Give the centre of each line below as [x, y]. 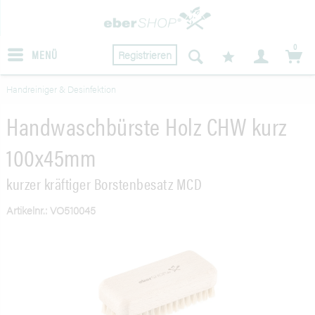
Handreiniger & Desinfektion [62, 89]
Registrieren [145, 54]
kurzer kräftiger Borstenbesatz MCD [104, 184]
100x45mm [51, 157]
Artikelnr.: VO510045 [51, 210]
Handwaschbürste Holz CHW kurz [147, 126]
